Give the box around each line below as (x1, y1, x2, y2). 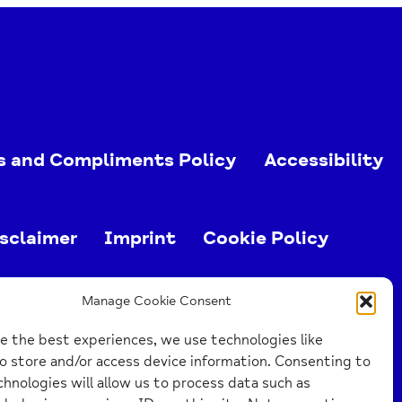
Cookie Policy (202, 225, 329, 249)
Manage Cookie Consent (82, 293, 232, 310)
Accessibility (264, 147, 384, 171)
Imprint (103, 225, 176, 249)
